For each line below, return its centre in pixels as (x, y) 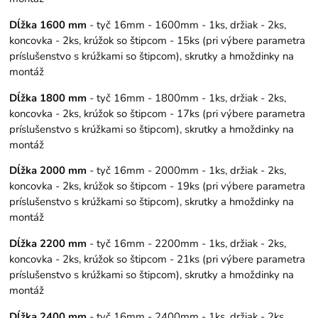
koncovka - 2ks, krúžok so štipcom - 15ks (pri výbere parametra (158, 40)
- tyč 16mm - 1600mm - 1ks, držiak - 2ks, (187, 24)
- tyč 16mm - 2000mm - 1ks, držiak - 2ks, (187, 171)
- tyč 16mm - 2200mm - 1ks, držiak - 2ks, (187, 244)
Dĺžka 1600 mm (48, 24)
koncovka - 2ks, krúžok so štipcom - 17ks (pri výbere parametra (158, 113)
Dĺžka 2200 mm (48, 244)
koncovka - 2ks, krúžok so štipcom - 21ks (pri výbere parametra (158, 259)
